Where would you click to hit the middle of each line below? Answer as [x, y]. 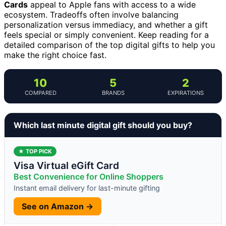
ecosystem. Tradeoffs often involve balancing [91, 14]
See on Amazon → [58, 206]
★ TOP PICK [35, 151]
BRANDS [113, 93]
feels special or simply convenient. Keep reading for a [106, 35]
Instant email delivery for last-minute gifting [87, 188]
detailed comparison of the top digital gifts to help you [109, 45]
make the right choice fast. [55, 55]
